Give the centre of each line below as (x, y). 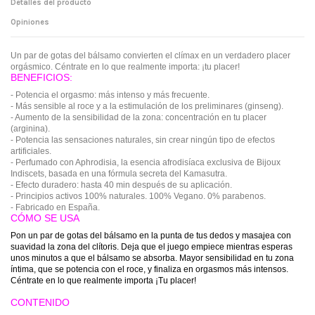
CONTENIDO (40, 302)
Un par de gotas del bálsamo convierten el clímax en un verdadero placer (150, 55)
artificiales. (31, 151)
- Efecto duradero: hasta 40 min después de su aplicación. (121, 185)
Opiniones (30, 22)
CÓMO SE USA (45, 218)
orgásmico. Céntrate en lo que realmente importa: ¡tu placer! (125, 66)
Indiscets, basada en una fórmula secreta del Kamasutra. (119, 173)
